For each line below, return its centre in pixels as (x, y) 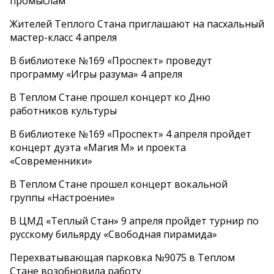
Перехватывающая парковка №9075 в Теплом (122, 257)
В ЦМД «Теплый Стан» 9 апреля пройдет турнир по (134, 220)
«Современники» (51, 161)
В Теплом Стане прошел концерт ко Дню (110, 97)
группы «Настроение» (62, 197)
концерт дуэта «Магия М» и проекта (98, 147)
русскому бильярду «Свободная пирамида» (113, 234)
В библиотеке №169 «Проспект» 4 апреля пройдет (131, 134)
